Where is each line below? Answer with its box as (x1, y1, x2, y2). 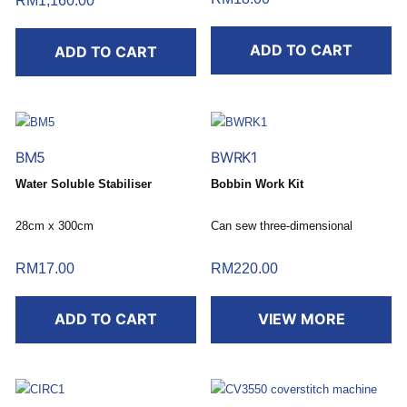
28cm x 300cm (15, 218, 94, 233)
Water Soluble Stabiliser (15, 176, 152, 191)
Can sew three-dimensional (211, 218, 353, 233)
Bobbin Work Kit (211, 176, 304, 191)
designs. (211, 239, 256, 253)
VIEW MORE (257, 310, 345, 329)
